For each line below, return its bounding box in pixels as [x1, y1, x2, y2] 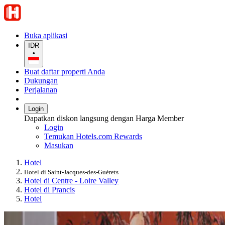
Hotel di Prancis [24, 185, 75, 194]
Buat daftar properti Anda [24, 67, 105, 76]
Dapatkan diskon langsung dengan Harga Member [24, 114, 184, 123]
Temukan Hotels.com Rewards [44, 132, 142, 141]
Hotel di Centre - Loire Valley [24, 176, 119, 185]
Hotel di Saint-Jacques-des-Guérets [24, 168, 119, 176]
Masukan [44, 141, 73, 150]
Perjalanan [24, 85, 57, 94]
